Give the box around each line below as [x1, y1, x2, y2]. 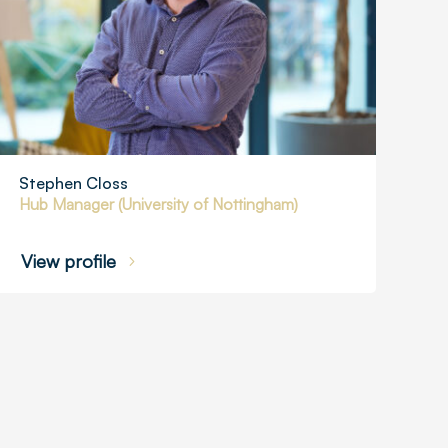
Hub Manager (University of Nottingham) [19, 194, 299, 215]
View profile [21, 249, 117, 272]
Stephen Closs [19, 173, 129, 194]
